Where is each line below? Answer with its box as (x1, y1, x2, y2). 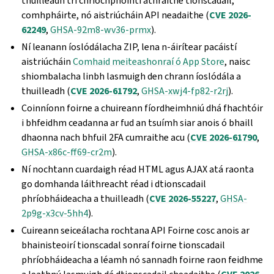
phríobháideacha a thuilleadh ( (21, 192, 150, 205)
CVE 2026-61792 (70, 84, 138, 97)
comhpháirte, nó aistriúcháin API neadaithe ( (21, 9, 210, 21)
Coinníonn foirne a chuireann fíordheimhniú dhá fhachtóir (21, 102, 264, 114)
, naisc (224, 55, 251, 68)
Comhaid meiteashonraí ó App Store (73, 55, 225, 68)
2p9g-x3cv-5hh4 (21, 207, 89, 220)
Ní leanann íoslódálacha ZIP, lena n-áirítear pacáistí (21, 40, 237, 53)
